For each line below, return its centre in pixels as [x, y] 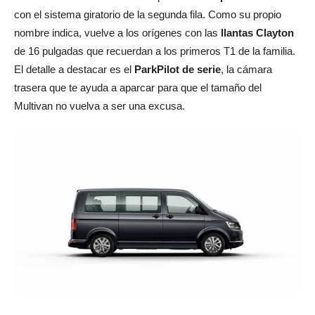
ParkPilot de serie [176, 69]
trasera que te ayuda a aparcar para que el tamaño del [138, 87]
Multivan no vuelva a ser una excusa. [99, 105]
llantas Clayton [256, 32]
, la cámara [246, 69]
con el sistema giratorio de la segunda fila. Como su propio [148, 14]
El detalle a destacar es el [73, 69]
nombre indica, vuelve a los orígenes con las [116, 32]
